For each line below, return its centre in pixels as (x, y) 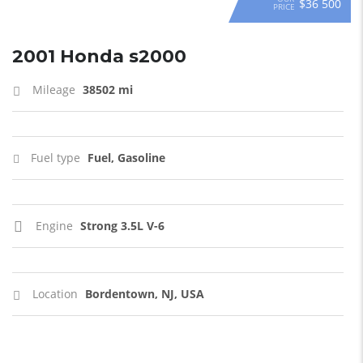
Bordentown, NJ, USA (145, 294)
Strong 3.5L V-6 (122, 226)
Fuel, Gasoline (126, 158)
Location (55, 294)
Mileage (54, 90)
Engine (54, 226)
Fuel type (56, 158)
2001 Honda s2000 (99, 56)
